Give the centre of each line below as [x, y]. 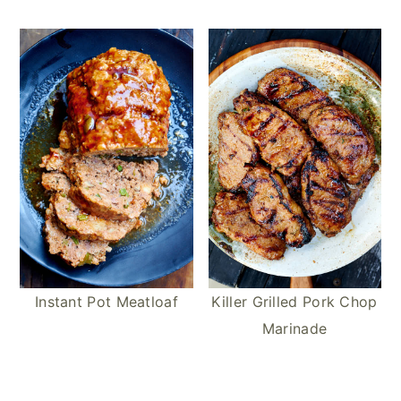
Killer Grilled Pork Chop [294, 301]
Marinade [294, 328]
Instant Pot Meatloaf [106, 301]
